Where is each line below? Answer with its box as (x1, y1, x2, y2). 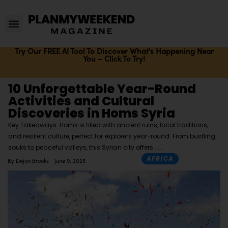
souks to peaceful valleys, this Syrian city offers (8, 143, 155, 152)
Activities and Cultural (8, 93, 154, 110)
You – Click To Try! (83, 53, 145, 65)
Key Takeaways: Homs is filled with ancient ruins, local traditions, (8, 121, 208, 130)
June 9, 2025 (54, 156, 85, 165)
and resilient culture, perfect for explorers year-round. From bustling (8, 132, 215, 141)
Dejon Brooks (14, 156, 49, 165)
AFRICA (146, 154, 174, 163)
